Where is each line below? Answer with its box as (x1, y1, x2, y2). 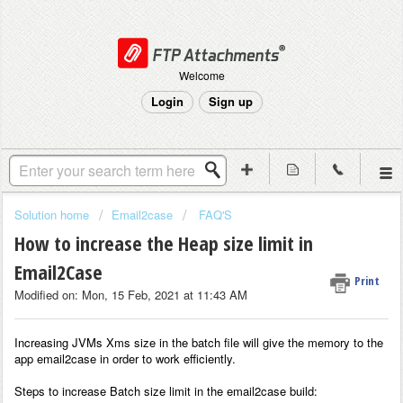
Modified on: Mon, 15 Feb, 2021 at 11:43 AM (14, 286, 247, 304)
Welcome (178, 67, 225, 83)
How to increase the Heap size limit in (14, 229, 313, 257)
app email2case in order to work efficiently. (14, 349, 236, 367)
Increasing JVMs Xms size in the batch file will (14, 333, 259, 351)
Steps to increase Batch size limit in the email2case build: (14, 381, 318, 399)
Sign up (208, 93, 253, 110)
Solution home (14, 206, 93, 223)
